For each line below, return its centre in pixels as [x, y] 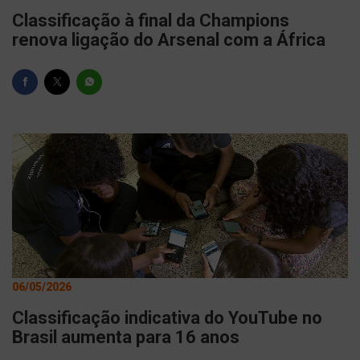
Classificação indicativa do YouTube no [167, 318]
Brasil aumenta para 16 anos [126, 337]
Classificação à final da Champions [151, 20]
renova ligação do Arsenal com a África [169, 40]
